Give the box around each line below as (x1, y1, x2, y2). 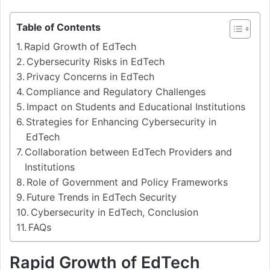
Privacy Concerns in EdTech (27, 70, 155, 83)
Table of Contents (16, 20, 101, 33)
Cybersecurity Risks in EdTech (27, 55, 165, 67)
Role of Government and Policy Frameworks (27, 175, 228, 188)
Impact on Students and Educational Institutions (27, 100, 246, 113)
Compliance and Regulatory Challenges (26, 85, 206, 98)
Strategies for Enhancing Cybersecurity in (26, 115, 217, 128)
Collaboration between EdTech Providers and (25, 145, 233, 158)
